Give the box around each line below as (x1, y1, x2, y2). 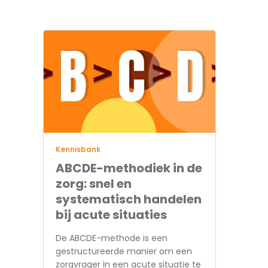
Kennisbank (56, 144, 100, 154)
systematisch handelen (56, 190, 202, 208)
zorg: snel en (56, 175, 132, 192)
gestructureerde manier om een (56, 245, 192, 257)
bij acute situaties (56, 206, 167, 223)
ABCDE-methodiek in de (56, 159, 202, 176)
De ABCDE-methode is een (56, 232, 167, 244)
